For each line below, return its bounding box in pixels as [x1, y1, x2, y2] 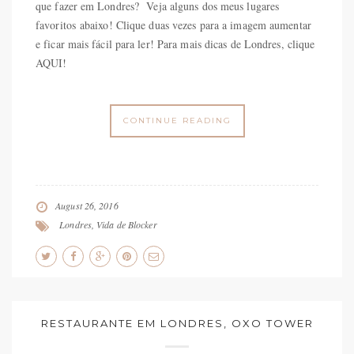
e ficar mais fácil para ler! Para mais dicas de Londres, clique [36, 36, 315, 52]
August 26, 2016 [55, 199, 119, 213]
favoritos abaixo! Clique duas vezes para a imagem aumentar [36, 17, 311, 33]
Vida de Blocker [96, 218, 157, 232]
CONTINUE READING [122, 115, 232, 126]
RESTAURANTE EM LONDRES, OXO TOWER [40, 317, 314, 330]
